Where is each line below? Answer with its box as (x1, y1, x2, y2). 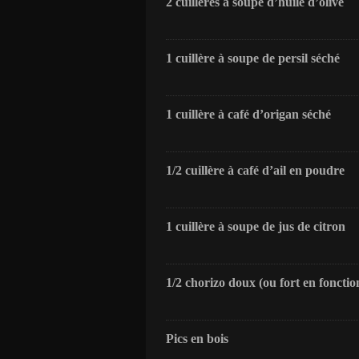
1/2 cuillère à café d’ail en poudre (166, 163, 345, 177)
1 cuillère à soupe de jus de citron (166, 220, 345, 233)
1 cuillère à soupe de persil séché (166, 51, 340, 65)
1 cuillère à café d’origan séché (166, 107, 331, 121)
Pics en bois (166, 332, 228, 345)
